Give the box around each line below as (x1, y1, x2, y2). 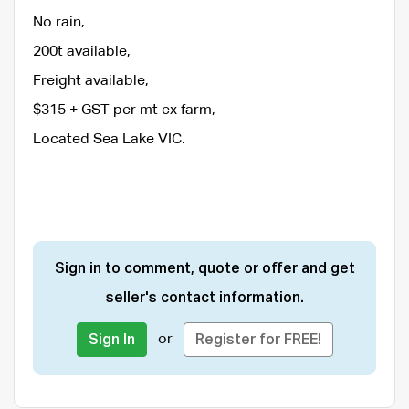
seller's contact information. (105, 290, 304, 306)
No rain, (33, 15, 85, 30)
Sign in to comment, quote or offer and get (54, 261, 355, 277)
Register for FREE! (194, 332, 321, 348)
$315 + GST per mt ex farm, (33, 102, 215, 118)
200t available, (33, 44, 131, 59)
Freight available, (33, 73, 149, 89)
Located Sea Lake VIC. (33, 131, 185, 147)
